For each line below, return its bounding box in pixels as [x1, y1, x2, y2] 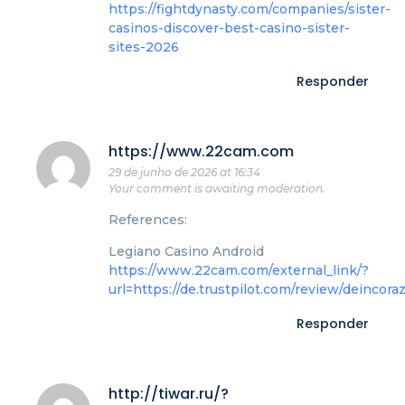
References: [108, 211, 187, 228]
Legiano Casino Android [108, 242, 264, 259]
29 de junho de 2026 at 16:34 [108, 165, 260, 180]
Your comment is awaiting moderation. [108, 182, 325, 196]
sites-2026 [108, 38, 179, 55]
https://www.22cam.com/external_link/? [108, 261, 369, 278]
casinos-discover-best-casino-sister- [108, 19, 350, 36]
